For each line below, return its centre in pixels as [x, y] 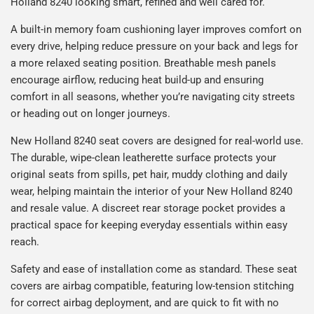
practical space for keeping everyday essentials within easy [149, 225]
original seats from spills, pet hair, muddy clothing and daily [149, 174]
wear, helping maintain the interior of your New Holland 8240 [151, 191]
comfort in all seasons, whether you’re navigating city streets [153, 96]
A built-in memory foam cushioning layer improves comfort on [156, 29]
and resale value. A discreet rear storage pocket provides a [148, 208]
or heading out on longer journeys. [90, 113]
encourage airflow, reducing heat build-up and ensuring [137, 80]
